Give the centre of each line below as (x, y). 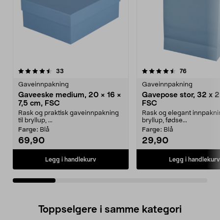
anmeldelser (81, 71)
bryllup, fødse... (165, 121)
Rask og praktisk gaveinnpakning (69, 113)
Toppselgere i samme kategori (110, 210)
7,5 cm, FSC (39, 103)
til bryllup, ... (35, 121)
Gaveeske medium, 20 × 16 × (70, 95)
